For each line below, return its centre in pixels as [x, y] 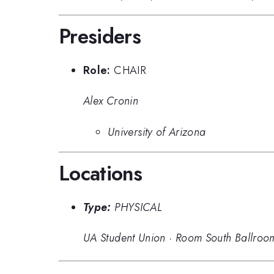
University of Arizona [157, 132]
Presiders [100, 37]
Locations [101, 174]
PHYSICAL [139, 207]
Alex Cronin [111, 101]
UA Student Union [124, 238]
